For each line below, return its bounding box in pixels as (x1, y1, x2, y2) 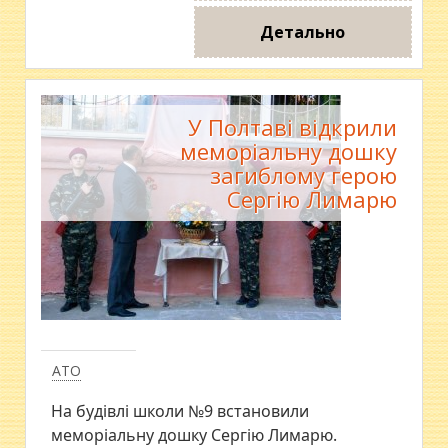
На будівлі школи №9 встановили (51, 399, 310, 422)
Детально (260, 20, 346, 43)
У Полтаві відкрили (187, 111, 397, 142)
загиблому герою (209, 159, 397, 190)
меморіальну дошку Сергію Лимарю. (51, 423, 338, 446)
